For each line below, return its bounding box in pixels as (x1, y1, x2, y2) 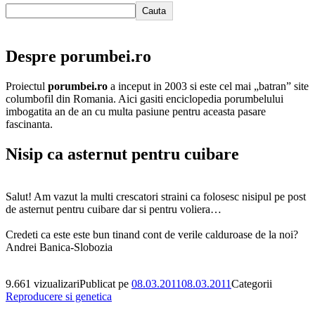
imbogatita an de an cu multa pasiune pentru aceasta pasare (6, 105, 266, 117)
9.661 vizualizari (6, 277, 79, 290)
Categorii (231, 277, 272, 290)
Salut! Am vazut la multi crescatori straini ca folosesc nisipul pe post (6, 190, 306, 202)
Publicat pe (79, 277, 131, 290)
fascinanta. (6, 117, 53, 130)
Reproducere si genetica (6, 290, 112, 302)
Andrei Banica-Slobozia (6, 240, 112, 253)
